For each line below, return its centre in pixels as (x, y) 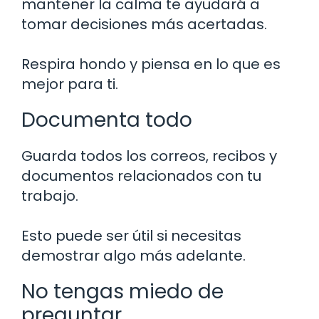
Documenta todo (107, 120)
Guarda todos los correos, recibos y (149, 156)
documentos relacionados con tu (141, 176)
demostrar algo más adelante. (134, 256)
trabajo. (50, 196)
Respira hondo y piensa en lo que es (151, 64)
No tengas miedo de (122, 292)
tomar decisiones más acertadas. (144, 25)
